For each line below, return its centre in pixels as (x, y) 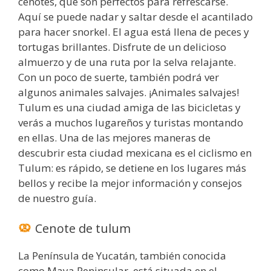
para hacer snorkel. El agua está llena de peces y (134, 32)
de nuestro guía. (57, 198)
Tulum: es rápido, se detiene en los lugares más (132, 168)
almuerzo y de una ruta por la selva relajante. (127, 62)
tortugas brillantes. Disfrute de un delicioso (122, 47)
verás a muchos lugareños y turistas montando (131, 123)
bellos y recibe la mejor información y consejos (130, 183)
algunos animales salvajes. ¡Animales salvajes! (129, 93)
